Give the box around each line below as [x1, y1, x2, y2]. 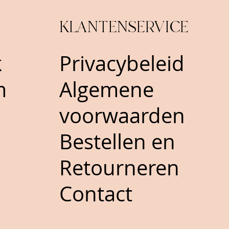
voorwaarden [59, 101, 185, 129]
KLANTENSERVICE [59, 16, 189, 39]
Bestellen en [59, 127, 175, 155]
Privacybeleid [59, 49, 185, 77]
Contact [59, 179, 132, 208]
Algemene [59, 75, 154, 103]
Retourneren [59, 153, 179, 181]
